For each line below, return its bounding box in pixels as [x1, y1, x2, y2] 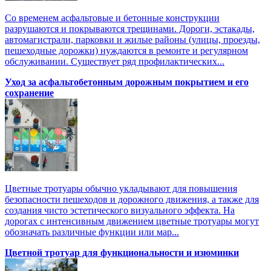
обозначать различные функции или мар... [5, 226, 179, 237]
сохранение [5, 87, 54, 98]
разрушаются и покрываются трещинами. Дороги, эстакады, [5, 23, 255, 34]
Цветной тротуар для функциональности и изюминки [5, 247, 239, 258]
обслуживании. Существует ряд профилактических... [5, 56, 224, 67]
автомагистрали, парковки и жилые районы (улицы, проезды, [5, 34, 260, 45]
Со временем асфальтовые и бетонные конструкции [5, 12, 220, 23]
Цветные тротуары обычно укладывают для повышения [5, 183, 237, 194]
